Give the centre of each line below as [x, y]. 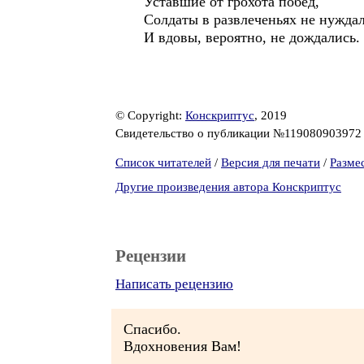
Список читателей [163, 162]
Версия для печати [271, 162]
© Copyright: [150, 115]
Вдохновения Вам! [182, 346]
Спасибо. [152, 329]
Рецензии [151, 256]
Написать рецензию [174, 284]
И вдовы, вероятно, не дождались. [252, 37]
